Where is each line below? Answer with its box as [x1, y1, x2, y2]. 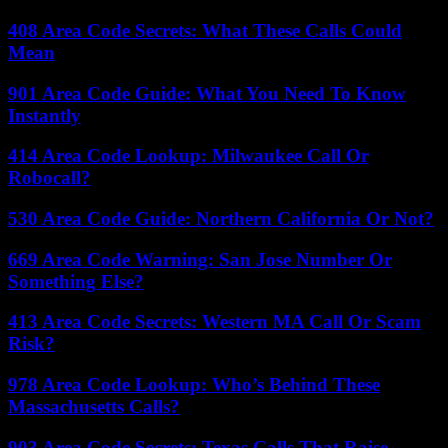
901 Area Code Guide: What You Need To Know [8, 82, 406, 104]
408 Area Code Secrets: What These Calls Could [8, 19, 402, 41]
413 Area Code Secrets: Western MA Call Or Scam [8, 311, 421, 333]
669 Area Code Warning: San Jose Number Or [8, 248, 392, 270]
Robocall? [8, 167, 91, 189]
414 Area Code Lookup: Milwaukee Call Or [8, 145, 369, 167]
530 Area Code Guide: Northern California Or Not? [8, 207, 434, 229]
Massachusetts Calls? [8, 396, 180, 418]
